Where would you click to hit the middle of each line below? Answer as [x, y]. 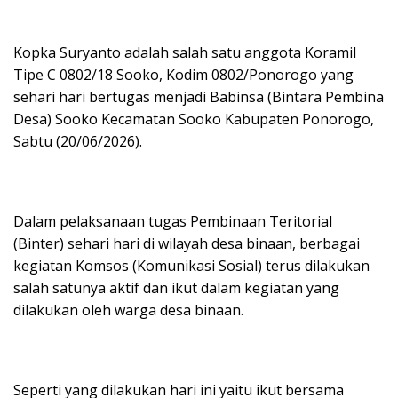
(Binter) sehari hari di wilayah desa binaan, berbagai [187, 243]
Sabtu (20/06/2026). [78, 141]
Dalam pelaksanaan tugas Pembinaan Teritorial [173, 221]
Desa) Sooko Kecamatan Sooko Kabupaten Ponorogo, [194, 119]
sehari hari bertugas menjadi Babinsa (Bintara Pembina [199, 96]
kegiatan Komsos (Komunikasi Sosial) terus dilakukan [191, 265]
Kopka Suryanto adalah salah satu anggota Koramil [185, 52]
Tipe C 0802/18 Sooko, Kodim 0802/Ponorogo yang [183, 74]
